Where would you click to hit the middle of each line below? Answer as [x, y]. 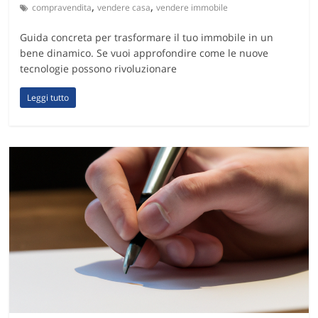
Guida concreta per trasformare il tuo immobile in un [147, 37]
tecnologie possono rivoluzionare [99, 68]
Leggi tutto [48, 97]
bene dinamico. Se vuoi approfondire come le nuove [144, 53]
